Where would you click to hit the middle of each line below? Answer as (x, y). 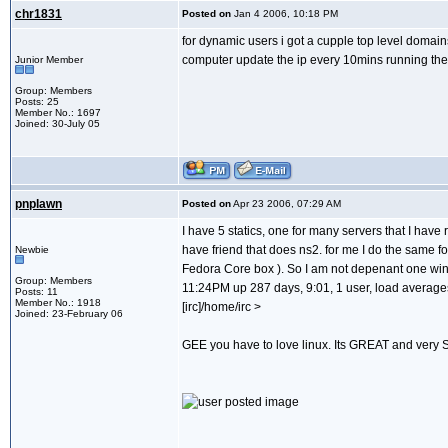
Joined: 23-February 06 (69, 314)
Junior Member (49, 60)
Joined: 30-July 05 (57, 124)
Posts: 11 (36, 292)
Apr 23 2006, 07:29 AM (286, 204)
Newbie (32, 250)
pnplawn (38, 204)
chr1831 (38, 14)
